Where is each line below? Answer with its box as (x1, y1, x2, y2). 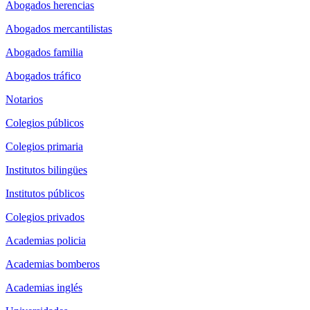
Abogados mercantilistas (6, 22, 112, 35)
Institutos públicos (6, 187, 84, 199)
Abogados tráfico (6, 69, 81, 82)
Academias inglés (6, 281, 82, 293)
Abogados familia (6, 46, 83, 58)
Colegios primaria (6, 140, 83, 152)
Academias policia (6, 234, 86, 246)
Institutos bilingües (6, 163, 87, 176)
